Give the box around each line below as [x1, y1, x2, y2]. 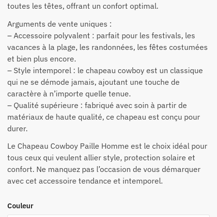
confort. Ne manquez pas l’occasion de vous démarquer [7, 164, 201, 174]
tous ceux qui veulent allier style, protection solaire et [7, 153, 195, 163]
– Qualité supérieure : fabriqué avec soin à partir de [7, 100, 187, 110]
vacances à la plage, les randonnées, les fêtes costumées [7, 42, 208, 52]
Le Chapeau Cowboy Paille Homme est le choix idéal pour [7, 141, 207, 151]
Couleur [7, 201, 33, 211]
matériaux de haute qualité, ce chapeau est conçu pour [7, 111, 200, 122]
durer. [7, 123, 28, 133]
